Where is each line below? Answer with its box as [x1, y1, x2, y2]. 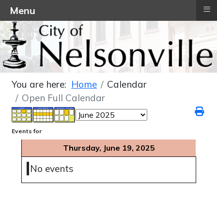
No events [30, 163, 74, 175]
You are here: [12, 78, 71, 91]
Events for [12, 127, 42, 135]
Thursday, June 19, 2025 [62, 143, 155, 153]
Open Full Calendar [22, 92, 105, 104]
